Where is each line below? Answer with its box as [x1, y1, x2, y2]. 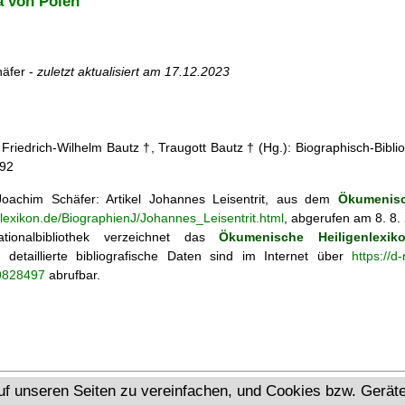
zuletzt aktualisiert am [37, 64, 165, 80]
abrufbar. [45, 267, 100, 282]
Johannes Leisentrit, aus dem [148, 191, 338, 206]
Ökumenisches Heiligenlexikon [129, 381, 305, 397]
